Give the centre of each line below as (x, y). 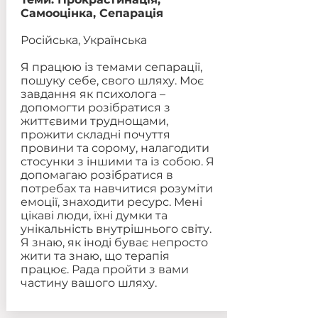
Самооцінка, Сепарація (92, 13)
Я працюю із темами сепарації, (111, 67)
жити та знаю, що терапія (95, 256)
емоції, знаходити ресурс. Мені (111, 202)
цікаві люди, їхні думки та (94, 215)
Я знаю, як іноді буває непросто (114, 242)
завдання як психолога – (93, 94)
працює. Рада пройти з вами (104, 269)
